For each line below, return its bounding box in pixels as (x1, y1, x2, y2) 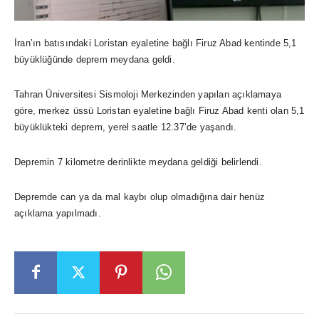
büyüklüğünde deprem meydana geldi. (14, 53, 175, 65)
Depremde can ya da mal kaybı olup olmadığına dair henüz (14, 191, 266, 202)
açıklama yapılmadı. (14, 207, 101, 219)
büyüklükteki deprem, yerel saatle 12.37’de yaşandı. (14, 121, 237, 132)
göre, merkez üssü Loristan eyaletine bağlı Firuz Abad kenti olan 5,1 (14, 105, 305, 116)
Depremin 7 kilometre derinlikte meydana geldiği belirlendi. (14, 156, 262, 167)
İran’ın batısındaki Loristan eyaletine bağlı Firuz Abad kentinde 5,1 (14, 37, 297, 48)
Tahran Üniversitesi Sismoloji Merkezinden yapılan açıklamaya (14, 88, 282, 100)
